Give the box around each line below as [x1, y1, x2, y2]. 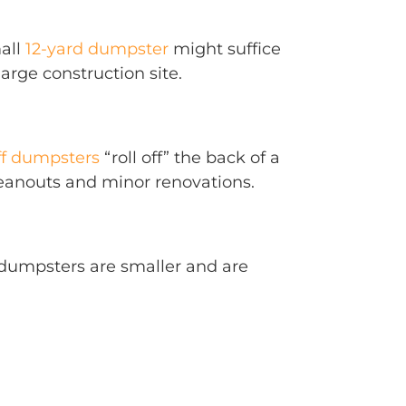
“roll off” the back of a [100, 148, 280, 168]
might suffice [169, 39, 281, 59]
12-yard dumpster [25, 39, 169, 59]
